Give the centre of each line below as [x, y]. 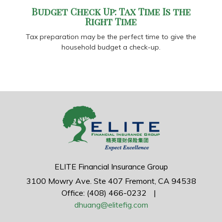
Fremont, [140, 181]
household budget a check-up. [111, 47]
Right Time [111, 21]
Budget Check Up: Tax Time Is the [111, 11]
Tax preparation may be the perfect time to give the [111, 36]
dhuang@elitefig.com [111, 204]
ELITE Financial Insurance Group [111, 166]
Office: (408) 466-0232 [104, 193]
